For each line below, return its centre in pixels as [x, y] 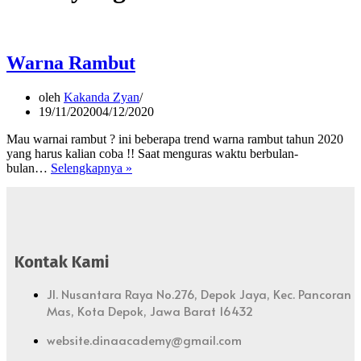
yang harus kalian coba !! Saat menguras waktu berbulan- [152, 153]
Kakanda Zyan [102, 97]
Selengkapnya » [91, 168]
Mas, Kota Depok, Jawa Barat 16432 [150, 310]
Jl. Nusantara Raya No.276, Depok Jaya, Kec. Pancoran [199, 293]
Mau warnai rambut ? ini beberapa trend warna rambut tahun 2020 [175, 139]
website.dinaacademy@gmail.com [144, 339]
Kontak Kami [62, 262]
